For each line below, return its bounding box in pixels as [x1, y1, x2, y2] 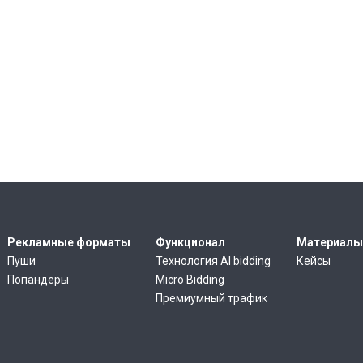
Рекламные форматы [7, 236, 130, 249]
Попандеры [7, 273, 69, 286]
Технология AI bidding [156, 254, 271, 267]
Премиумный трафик [156, 292, 268, 305]
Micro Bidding [156, 273, 225, 286]
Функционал [156, 236, 226, 249]
